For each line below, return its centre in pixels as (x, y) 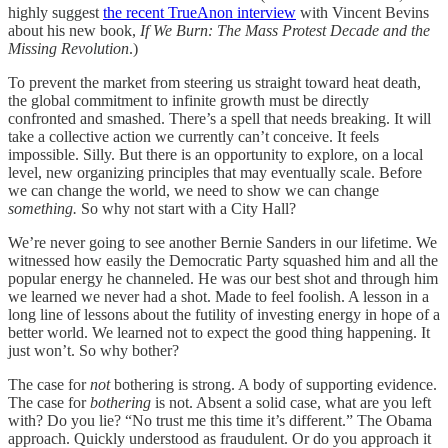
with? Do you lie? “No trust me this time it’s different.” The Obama (220, 421)
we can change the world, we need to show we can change (193, 191)
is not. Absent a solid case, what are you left (293, 403)
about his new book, (72, 31)
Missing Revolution (68, 49)
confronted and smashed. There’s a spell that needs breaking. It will (219, 119)
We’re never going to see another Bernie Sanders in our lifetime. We (222, 243)
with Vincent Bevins (362, 13)
